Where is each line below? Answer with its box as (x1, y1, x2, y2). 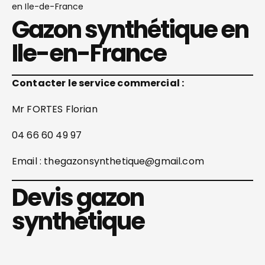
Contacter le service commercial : (12, 76, 185, 90)
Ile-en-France (12, 37, 166, 70)
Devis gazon (12, 181, 144, 214)
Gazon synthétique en (12, 13, 248, 46)
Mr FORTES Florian (12, 102, 98, 116)
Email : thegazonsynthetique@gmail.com (12, 154, 204, 168)
